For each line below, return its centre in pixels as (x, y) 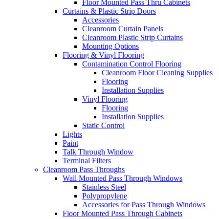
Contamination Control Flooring (132, 64)
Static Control (103, 125)
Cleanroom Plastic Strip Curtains (132, 37)
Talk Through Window (98, 152)
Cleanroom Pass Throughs (84, 169)
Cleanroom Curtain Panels (123, 28)
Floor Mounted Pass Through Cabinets (122, 213)
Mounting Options (110, 46)
